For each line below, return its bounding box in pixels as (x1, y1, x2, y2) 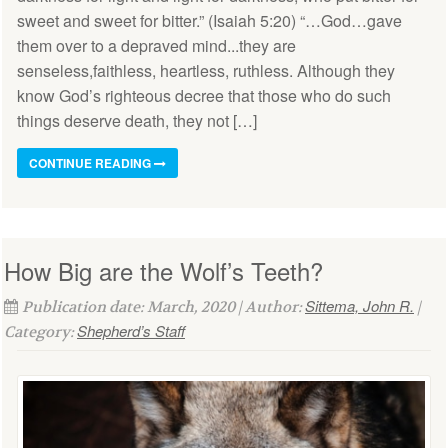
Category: (4, 322, 77, 343)
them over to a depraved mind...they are (17, 34, 296, 58)
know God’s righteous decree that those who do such (17, 84, 391, 108)
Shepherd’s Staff (77, 320, 185, 342)
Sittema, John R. (305, 295, 414, 317)
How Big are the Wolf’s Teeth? (4, 253, 323, 289)
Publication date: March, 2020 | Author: (22, 297, 305, 318)
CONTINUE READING (29, 154, 154, 173)
